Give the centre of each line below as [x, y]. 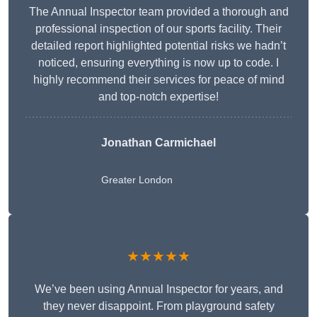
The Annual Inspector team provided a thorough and [158, 12]
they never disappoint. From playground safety [158, 306]
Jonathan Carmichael [158, 143]
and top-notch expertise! [158, 97]
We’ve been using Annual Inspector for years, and [158, 289]
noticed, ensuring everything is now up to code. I [158, 63]
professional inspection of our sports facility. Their [158, 29]
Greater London [137, 180]
